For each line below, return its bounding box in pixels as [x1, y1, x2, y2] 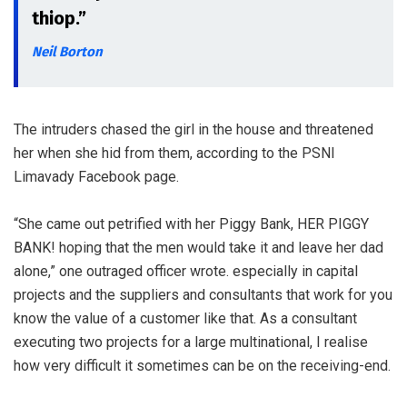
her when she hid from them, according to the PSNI [14, 144, 335, 162]
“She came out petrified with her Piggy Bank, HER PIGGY [14, 214, 369, 233]
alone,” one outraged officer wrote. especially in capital [14, 262, 358, 280]
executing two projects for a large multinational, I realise [14, 333, 368, 351]
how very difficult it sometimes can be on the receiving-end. [14, 356, 391, 374]
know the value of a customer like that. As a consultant [14, 309, 357, 327]
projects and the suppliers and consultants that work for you [14, 285, 392, 303]
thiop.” [32, 6, 86, 29]
